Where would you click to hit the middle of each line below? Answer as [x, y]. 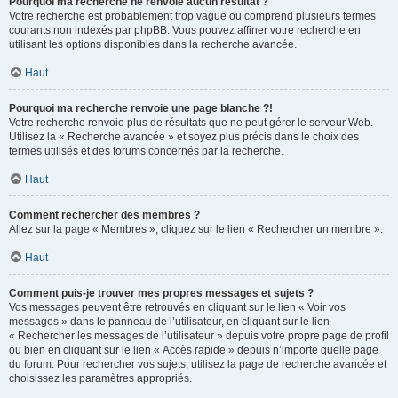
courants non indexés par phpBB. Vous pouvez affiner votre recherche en [185, 30]
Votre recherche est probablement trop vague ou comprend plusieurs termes [192, 16]
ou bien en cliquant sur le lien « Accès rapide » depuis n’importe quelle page [194, 350]
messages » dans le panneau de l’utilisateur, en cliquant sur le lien [169, 322]
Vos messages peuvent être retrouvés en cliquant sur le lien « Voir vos [177, 307]
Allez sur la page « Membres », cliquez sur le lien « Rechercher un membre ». [196, 229]
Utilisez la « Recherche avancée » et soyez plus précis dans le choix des [184, 137]
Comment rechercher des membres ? [104, 215]
